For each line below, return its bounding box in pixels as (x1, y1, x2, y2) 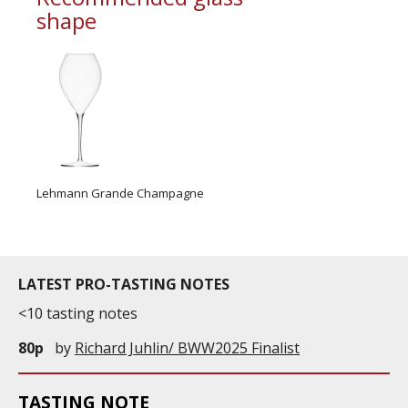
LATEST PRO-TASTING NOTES (18, 274, 229, 295)
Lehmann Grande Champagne (36, 185, 204, 202)
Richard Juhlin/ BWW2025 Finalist (75, 337, 300, 358)
